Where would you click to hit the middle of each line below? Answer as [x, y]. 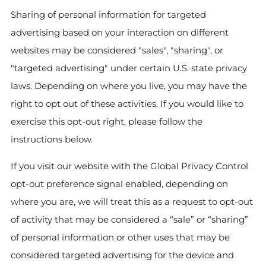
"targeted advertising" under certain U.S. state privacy [129, 68]
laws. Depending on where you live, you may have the [129, 86]
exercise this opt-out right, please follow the [107, 121]
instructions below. [52, 139]
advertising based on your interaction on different [120, 32]
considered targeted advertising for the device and [122, 255]
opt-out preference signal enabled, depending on [119, 184]
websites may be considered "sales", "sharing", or [117, 50]
